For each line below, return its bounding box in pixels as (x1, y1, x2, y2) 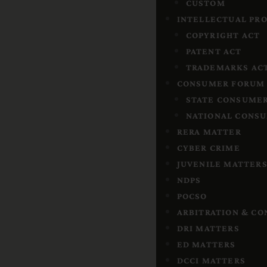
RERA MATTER (176, 127, 241, 136)
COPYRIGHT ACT (185, 30, 260, 40)
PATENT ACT (185, 46, 242, 56)
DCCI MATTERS (176, 256, 246, 265)
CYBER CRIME (176, 143, 240, 153)
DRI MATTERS (176, 223, 240, 233)
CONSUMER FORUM (176, 79, 265, 88)
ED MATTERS (176, 240, 236, 249)
